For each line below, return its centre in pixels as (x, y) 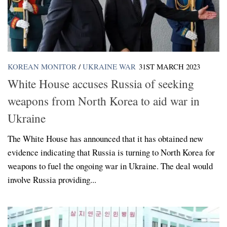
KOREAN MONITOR (42, 66)
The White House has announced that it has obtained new (105, 138)
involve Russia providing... (52, 179)
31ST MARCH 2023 (169, 66)
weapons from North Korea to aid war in (104, 101)
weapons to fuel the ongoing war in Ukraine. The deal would (110, 166)
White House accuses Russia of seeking (101, 83)
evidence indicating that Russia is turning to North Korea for (111, 152)
